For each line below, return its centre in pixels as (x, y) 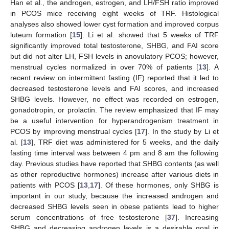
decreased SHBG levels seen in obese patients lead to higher (114, 207)
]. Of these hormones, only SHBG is (158, 185)
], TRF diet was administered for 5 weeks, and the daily (125, 142)
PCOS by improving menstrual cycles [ (74, 132)
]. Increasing (197, 217)
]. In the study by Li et (182, 132)
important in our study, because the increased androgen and (114, 196)
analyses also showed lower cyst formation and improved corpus (114, 24)
